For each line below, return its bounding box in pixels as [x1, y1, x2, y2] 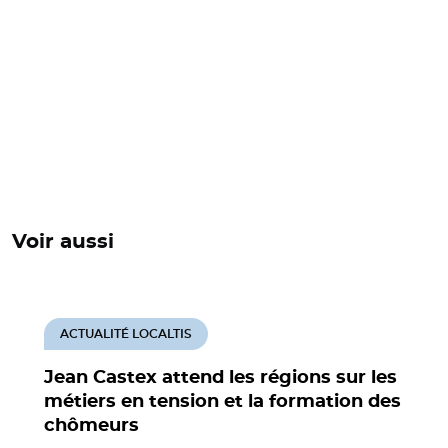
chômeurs [44, 416, 139, 435]
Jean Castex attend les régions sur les [44, 368, 397, 387]
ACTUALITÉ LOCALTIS [60, 327, 192, 340]
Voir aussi [12, 231, 114, 252]
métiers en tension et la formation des [44, 392, 401, 411]
